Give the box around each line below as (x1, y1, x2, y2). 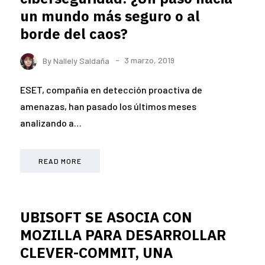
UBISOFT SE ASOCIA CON (20, 207, 192, 227)
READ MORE (38, 156, 82, 165)
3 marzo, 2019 (124, 55, 174, 66)
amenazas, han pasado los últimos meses (20, 100, 196, 112)
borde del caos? (20, 24, 128, 44)
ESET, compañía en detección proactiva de (20, 83, 202, 95)
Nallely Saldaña (53, 55, 109, 66)
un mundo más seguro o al (20, 7, 200, 26)
